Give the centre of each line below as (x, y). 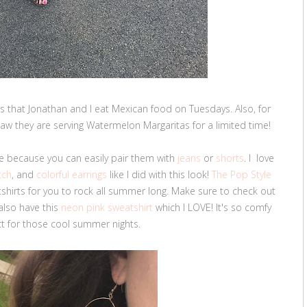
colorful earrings (72, 174)
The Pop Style (242, 174)
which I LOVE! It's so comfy (212, 207)
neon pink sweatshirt (107, 207)
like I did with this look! (159, 174)
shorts (230, 158)
